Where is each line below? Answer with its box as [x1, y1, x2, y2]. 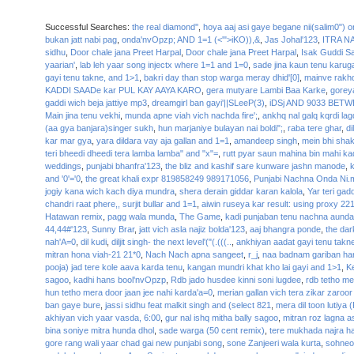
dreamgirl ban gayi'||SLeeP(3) [151, 98, 265, 107]
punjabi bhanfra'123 [85, 161, 160, 171]
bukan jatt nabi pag [44, 35, 117, 44]
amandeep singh [233, 136, 297, 145]
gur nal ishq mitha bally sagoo [164, 313, 278, 322]
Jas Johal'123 [264, 35, 318, 44]
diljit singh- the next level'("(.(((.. [111, 237, 232, 247]
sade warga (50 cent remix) [158, 326, 265, 335]
